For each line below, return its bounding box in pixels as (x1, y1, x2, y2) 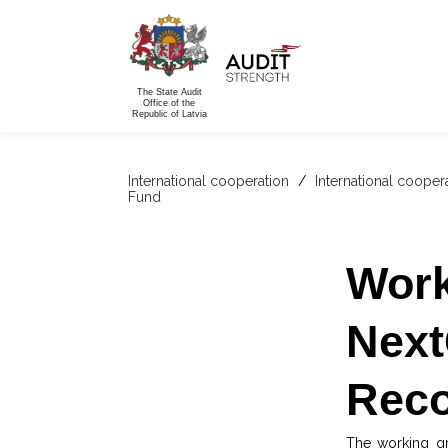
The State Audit (136, 87, 202, 98)
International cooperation (128, 173, 289, 189)
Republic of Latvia (131, 109, 207, 120)
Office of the (143, 98, 195, 109)
